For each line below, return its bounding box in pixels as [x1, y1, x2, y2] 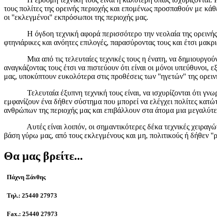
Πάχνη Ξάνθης [4, 173, 46, 181]
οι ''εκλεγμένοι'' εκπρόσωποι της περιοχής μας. [4, 13, 152, 21]
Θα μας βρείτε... [4, 149, 83, 162]
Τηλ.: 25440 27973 [4, 192, 59, 200]
